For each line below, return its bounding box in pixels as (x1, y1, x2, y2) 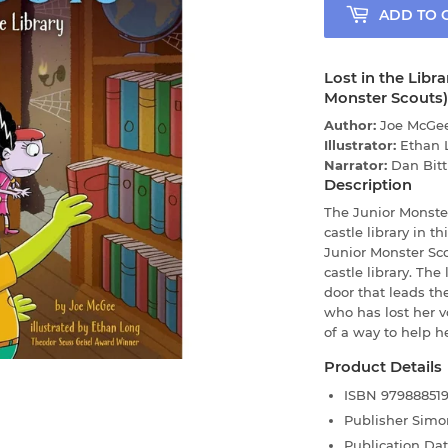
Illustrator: (324, 137, 400, 154)
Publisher (344, 411, 412, 428)
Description (324, 176, 412, 195)
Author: (324, 117, 380, 134)
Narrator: (324, 157, 391, 174)
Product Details (324, 358, 442, 377)
